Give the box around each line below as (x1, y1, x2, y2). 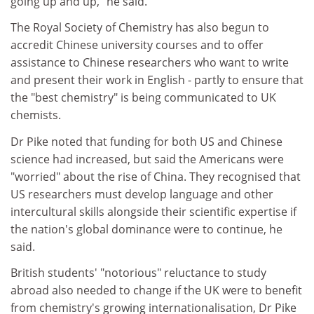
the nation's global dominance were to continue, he (11, 221, 282, 237)
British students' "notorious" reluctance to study (11, 265, 266, 280)
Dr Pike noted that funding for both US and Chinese (11, 133, 282, 149)
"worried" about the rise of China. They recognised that (11, 168, 301, 184)
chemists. (11, 107, 61, 123)
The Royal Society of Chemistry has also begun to (11, 20, 269, 35)
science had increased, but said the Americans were (11, 151, 284, 167)
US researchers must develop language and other (11, 186, 273, 202)
